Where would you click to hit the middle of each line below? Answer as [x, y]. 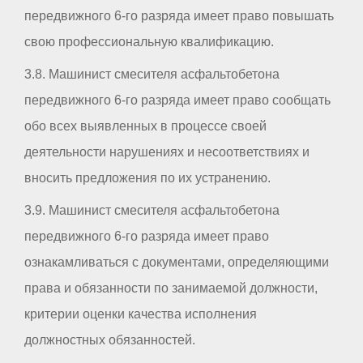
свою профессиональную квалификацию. [149, 42]
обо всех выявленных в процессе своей [145, 126]
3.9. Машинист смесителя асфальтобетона [152, 211]
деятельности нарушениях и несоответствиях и [167, 152]
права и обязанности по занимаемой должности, [171, 288]
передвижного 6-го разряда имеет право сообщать [177, 100]
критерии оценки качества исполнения [141, 314]
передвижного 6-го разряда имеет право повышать [179, 16]
